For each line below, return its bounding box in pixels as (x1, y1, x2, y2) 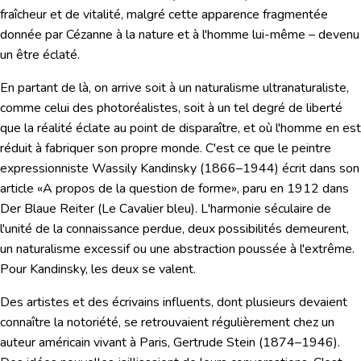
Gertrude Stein (173, 334, 255, 352)
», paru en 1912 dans (231, 180, 349, 198)
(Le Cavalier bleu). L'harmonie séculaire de (94, 200, 331, 218)
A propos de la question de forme (43, 180, 231, 198)
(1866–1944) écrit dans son (197, 160, 359, 178)
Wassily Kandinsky (92, 160, 197, 178)
